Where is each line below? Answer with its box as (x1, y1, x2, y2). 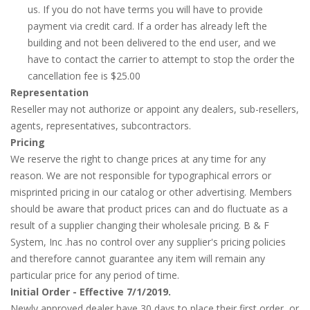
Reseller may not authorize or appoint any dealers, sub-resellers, (10, 102, 299, 116)
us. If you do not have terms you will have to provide (28, 3, 263, 16)
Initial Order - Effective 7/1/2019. (10, 285, 171, 298)
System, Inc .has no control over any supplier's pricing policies (10, 235, 286, 248)
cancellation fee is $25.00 (28, 69, 140, 82)
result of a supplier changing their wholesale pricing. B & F (10, 219, 269, 232)
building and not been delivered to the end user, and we (28, 36, 276, 49)
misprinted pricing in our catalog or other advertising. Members (10, 185, 292, 199)
